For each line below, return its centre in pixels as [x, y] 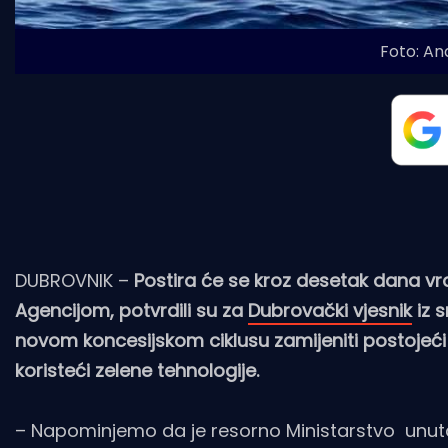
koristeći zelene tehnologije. [137, 371]
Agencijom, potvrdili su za [131, 311]
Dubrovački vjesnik [330, 311]
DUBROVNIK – [74, 281]
